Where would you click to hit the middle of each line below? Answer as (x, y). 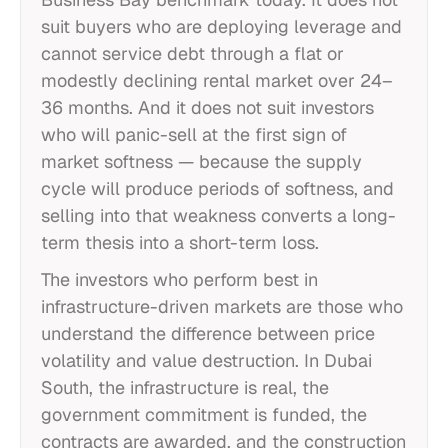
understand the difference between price (208, 333)
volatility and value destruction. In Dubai (206, 360)
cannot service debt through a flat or (192, 53)
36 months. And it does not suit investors (207, 107)
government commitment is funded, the (204, 414)
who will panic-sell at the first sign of (194, 134)
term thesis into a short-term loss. (180, 242)
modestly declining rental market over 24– (217, 80)
